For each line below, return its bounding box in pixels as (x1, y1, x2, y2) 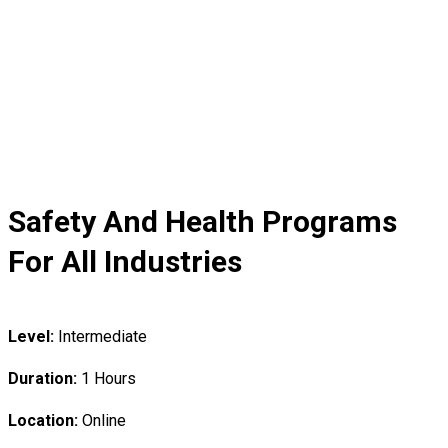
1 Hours (81, 369, 136, 389)
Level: (8, 327, 58, 347)
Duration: (8, 369, 81, 389)
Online (82, 411, 126, 431)
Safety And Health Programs (8, 204, 397, 240)
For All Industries (8, 244, 242, 280)
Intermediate (58, 327, 147, 347)
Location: (8, 411, 82, 431)
